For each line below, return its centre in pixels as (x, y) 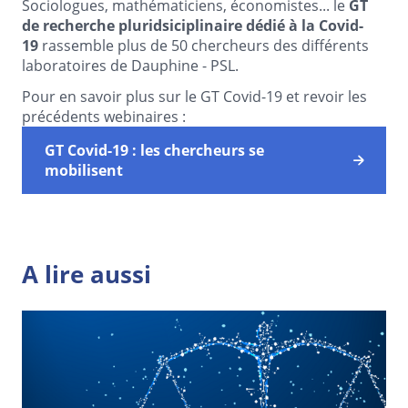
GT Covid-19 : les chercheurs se (154, 151)
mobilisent (84, 171)
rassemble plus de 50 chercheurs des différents (204, 46)
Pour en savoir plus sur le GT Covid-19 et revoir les (194, 97)
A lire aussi (87, 275)
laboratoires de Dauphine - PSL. (130, 66)
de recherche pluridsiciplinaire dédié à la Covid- (193, 26)
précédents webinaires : (104, 117)
